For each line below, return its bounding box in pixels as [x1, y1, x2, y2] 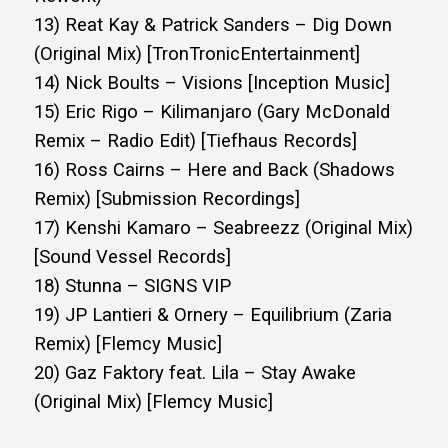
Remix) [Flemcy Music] [34, 332, 222, 355]
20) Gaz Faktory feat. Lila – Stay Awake [34, 361, 356, 384]
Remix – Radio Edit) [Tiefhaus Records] [34, 129, 357, 152]
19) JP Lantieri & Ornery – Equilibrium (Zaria [34, 303, 392, 326]
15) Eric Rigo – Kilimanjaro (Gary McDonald [34, 100, 390, 123]
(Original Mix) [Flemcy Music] [34, 390, 273, 413]
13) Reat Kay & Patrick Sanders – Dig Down [34, 13, 392, 36]
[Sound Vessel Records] [34, 245, 231, 268]
